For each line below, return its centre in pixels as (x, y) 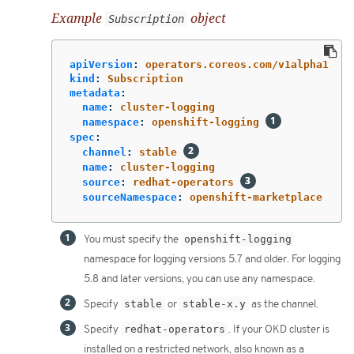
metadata (95, 93)
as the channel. (284, 305)
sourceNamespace (130, 198)
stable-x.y (214, 304)
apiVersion (101, 65)
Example (78, 18)
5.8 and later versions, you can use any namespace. (200, 279)
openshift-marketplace (256, 198)
